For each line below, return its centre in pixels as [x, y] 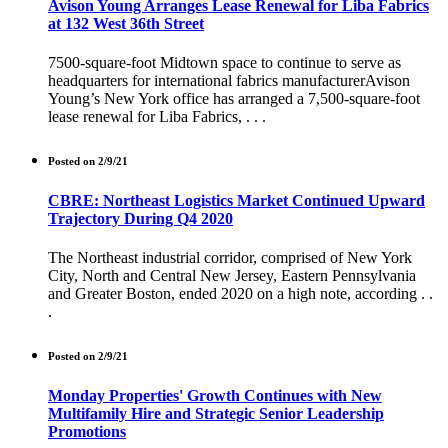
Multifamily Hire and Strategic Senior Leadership [216, 414]
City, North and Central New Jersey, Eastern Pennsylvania [232, 276]
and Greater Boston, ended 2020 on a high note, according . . [240, 294]
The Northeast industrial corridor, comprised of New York [230, 258]
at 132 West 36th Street [126, 23]
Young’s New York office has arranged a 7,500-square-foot [234, 99]
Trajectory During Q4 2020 [140, 219]
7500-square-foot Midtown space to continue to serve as [224, 63]
